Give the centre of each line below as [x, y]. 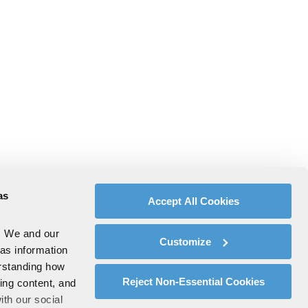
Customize [186, 241]
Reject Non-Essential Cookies [193, 282]
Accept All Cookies [193, 201]
